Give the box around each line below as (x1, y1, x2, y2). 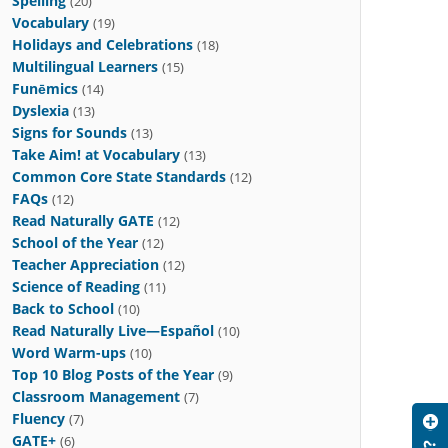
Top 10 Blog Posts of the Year (11, 365, 214, 384)
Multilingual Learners (11, 57, 158, 76)
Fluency (11, 409, 65, 428)
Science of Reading (11, 277, 140, 296)
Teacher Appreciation (11, 255, 159, 274)
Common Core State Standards (11, 167, 226, 186)
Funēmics (11, 79, 78, 98)
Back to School (11, 299, 114, 318)
